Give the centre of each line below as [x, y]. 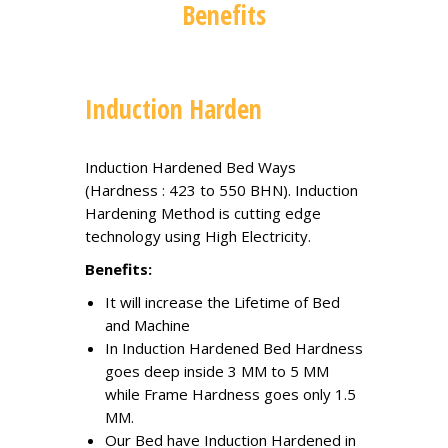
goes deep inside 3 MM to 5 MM [217, 370]
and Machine [147, 324]
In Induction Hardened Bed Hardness [234, 347]
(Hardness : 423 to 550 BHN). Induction [221, 189]
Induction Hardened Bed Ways [190, 166]
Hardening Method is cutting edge [203, 212]
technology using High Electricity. [198, 235]
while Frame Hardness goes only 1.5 [230, 393]
